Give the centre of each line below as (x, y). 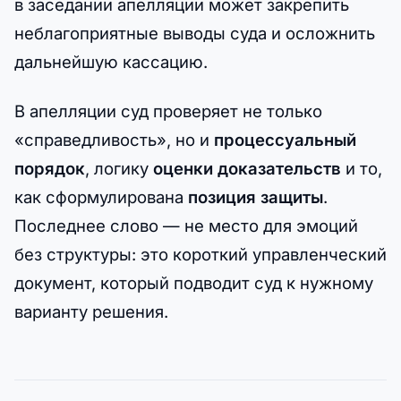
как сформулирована (101, 197)
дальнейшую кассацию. (111, 62)
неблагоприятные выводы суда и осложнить (195, 33)
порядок (50, 169)
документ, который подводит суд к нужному (194, 283)
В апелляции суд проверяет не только (168, 111)
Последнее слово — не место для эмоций (186, 226)
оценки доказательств (247, 169)
